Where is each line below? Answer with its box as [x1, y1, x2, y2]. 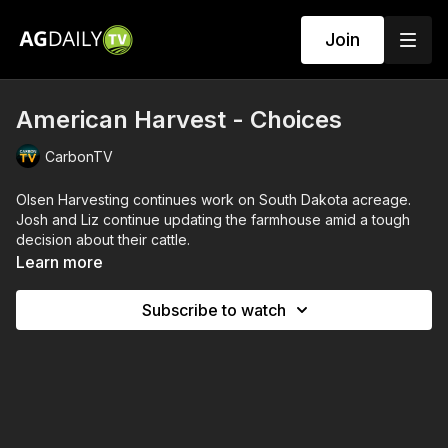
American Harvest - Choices [16, 105, 342, 134]
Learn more [16, 252, 103, 272]
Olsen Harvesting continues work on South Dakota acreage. [16, 191, 411, 208]
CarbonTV [45, 147, 113, 165]
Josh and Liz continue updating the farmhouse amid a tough [16, 211, 410, 228]
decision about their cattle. [16, 231, 190, 248]
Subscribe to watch [142, 300, 286, 320]
